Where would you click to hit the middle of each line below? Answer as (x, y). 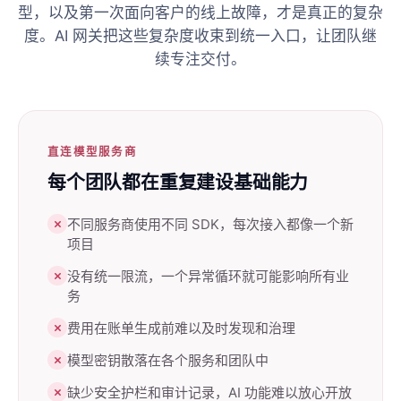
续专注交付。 (200, 59)
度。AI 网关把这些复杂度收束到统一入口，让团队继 (200, 36)
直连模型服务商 (92, 152)
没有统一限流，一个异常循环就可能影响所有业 (208, 276)
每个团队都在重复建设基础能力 (178, 182)
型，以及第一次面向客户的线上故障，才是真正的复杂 (200, 13)
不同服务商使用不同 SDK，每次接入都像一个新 (210, 224)
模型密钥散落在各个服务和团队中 (168, 360)
